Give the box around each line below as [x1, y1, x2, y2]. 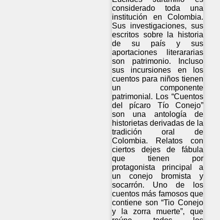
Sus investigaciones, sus [112, 22, 204, 30]
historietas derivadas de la [112, 119, 204, 128]
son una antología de [112, 110, 204, 119]
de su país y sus [112, 39, 204, 48]
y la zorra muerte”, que [112, 207, 204, 216]
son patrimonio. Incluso [112, 57, 204, 66]
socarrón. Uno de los [112, 181, 204, 190]
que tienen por [112, 154, 204, 163]
